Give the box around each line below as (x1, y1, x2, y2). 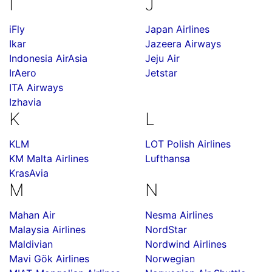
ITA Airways (9, 81, 63, 93)
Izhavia (9, 96, 41, 108)
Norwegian (145, 253, 195, 265)
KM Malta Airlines (9, 152, 89, 165)
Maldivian (9, 238, 53, 250)
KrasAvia (9, 167, 49, 179)
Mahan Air (9, 209, 55, 221)
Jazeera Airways (145, 38, 221, 50)
